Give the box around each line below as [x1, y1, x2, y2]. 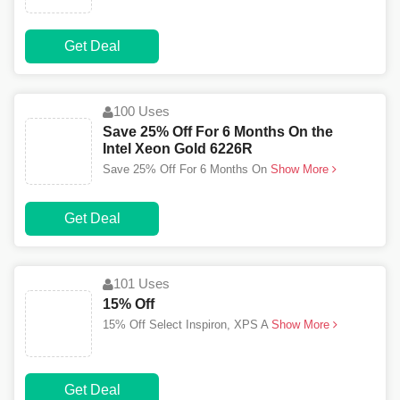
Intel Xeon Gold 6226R [103, 141, 253, 157]
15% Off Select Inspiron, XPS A [103, 318, 268, 332]
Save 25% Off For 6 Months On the [103, 124, 333, 140]
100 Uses [113, 104, 170, 120]
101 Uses [113, 276, 170, 292]
